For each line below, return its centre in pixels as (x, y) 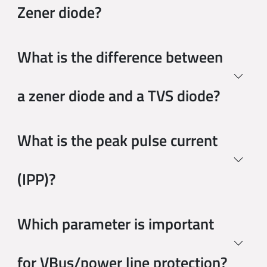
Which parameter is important (115, 224)
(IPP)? (36, 179)
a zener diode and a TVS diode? (118, 96)
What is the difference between (120, 57)
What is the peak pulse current (117, 141)
